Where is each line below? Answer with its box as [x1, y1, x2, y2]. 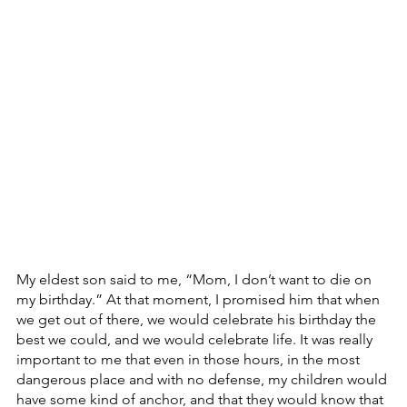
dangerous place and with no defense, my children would [16, 371, 391, 389]
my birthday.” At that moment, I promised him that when [16, 291, 383, 309]
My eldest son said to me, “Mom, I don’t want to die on [16, 271, 375, 289]
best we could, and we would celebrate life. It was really [16, 331, 376, 349]
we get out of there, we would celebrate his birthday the [16, 311, 380, 329]
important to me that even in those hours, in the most [16, 351, 363, 369]
